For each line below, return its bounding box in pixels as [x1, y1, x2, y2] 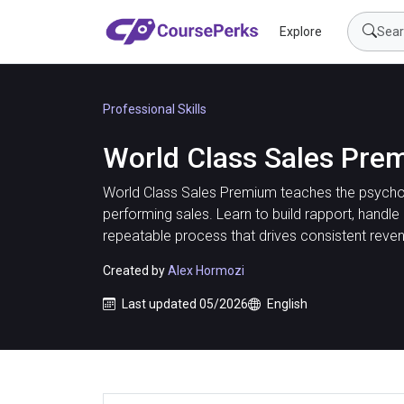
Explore [279, 23, 322, 39]
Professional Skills [103, 102, 207, 116]
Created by [103, 263, 168, 278]
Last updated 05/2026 [119, 297, 248, 311]
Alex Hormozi [168, 263, 244, 278]
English [264, 297, 308, 311]
